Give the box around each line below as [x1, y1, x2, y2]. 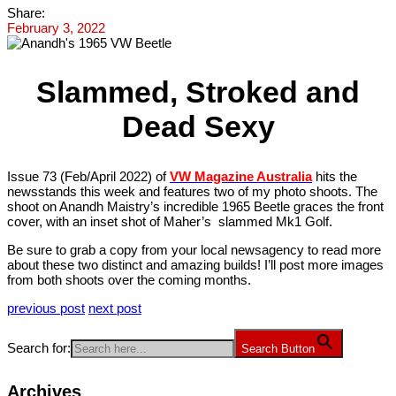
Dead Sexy [121, 109, 275, 143]
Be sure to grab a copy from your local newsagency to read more [7, 241, 381, 257]
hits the [312, 168, 357, 184]
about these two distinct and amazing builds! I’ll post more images [7, 256, 384, 272]
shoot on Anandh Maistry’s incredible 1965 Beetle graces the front [7, 198, 384, 214]
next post [88, 300, 141, 316]
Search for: [7, 339, 71, 355]
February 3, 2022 [7, 19, 105, 35]
